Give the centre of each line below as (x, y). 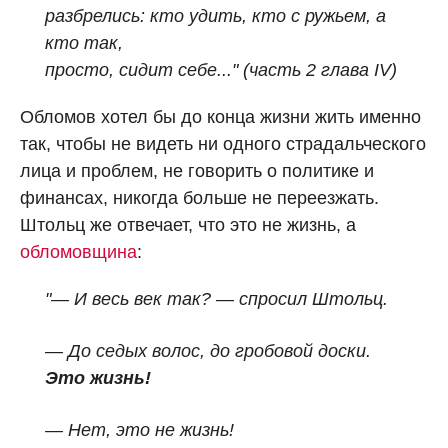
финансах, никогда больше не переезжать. (199, 198)
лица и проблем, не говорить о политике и (197, 171)
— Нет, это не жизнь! (139, 430)
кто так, (84, 43)
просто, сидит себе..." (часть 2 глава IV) (221, 70)
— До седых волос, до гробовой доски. (208, 351)
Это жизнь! (98, 378)
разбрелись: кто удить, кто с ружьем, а (215, 16)
